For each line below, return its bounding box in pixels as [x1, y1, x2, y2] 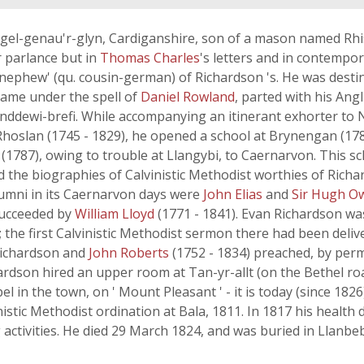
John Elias [203, 185, 266, 203]
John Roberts [89, 244, 172, 262]
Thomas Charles [100, 49, 200, 67]
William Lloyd [75, 205, 158, 223]
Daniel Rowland [141, 88, 235, 106]
